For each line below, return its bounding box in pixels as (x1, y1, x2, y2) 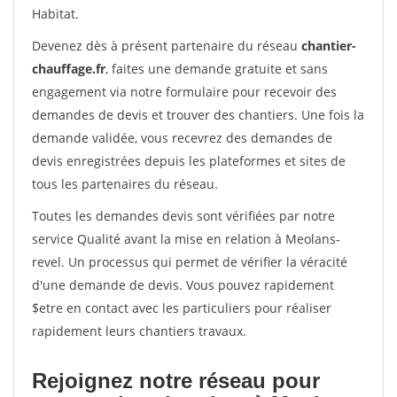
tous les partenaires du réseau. (32, 175, 218, 192)
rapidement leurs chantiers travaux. (32, 323, 246, 339)
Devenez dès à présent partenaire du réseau (32, 37, 301, 54)
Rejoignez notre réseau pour (32, 369, 320, 393)
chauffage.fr (32, 60, 105, 77)
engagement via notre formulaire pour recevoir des (32, 83, 337, 100)
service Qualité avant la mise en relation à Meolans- (32, 230, 340, 247)
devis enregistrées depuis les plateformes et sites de (32, 152, 346, 169)
